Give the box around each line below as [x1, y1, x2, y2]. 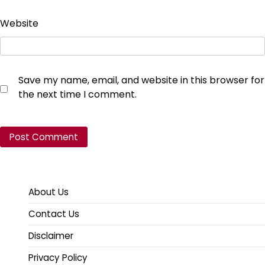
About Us [28, 186, 69, 199]
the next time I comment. [18, 88, 137, 102]
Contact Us [28, 208, 79, 221]
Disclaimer [28, 230, 73, 243]
